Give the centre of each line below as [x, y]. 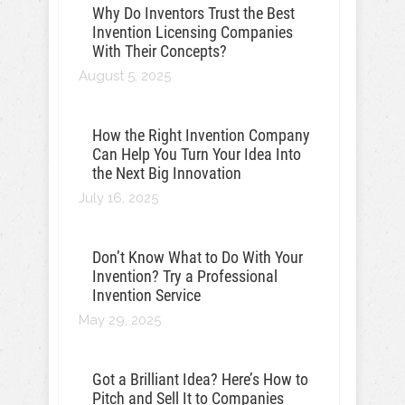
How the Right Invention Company [201, 135]
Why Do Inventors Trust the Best [193, 13]
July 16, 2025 [118, 198]
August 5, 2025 [125, 76]
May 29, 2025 [120, 320]
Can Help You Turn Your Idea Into [197, 154]
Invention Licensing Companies [193, 32]
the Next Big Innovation [167, 173]
